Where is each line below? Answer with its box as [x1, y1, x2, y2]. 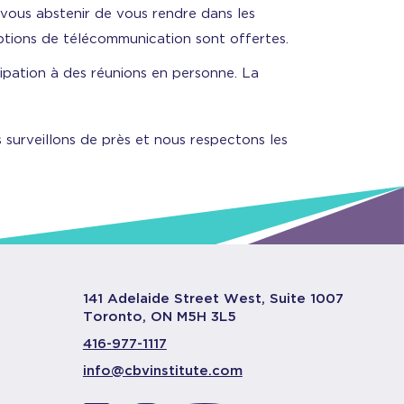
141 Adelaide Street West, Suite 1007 [82, 290, 344, 307]
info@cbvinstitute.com [82, 363, 243, 379]
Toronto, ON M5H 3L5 [82, 308, 236, 325]
